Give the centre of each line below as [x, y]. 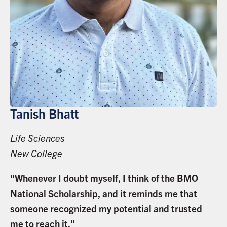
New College [36, 153]
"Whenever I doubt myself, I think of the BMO [104, 178]
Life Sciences [37, 138]
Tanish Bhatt [44, 113]
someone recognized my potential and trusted [106, 208]
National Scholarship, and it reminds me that [103, 193]
